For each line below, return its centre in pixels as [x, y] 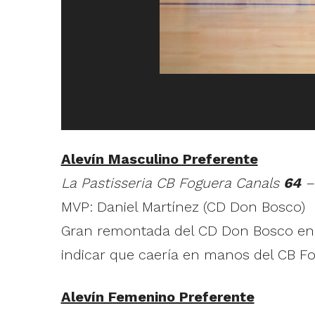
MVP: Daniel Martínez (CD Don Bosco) [183, 207]
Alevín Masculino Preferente [159, 159]
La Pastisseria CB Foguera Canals [172, 183]
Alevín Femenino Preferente [157, 297]
